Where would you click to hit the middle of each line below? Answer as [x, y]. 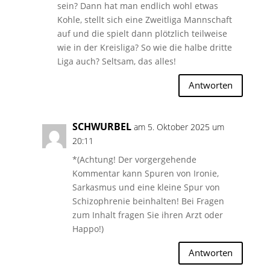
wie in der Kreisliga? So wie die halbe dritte [144, 47]
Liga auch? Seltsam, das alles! [116, 61]
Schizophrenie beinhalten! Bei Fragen [148, 201]
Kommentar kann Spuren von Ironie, [145, 173]
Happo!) [88, 228]
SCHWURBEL [102, 126]
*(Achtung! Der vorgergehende [134, 159]
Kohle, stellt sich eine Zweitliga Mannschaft [144, 19]
